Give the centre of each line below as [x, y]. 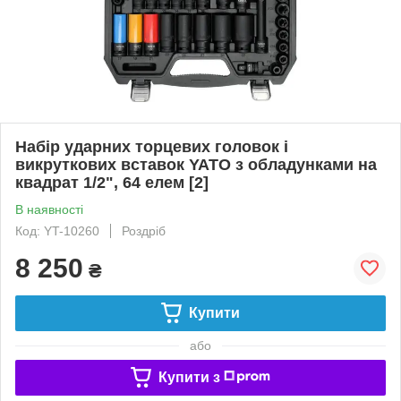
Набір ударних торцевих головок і [152, 146]
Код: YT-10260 [57, 230]
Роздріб [144, 230]
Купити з [189, 377]
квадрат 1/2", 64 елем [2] [112, 182]
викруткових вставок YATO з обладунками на [196, 164]
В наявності [49, 209]
